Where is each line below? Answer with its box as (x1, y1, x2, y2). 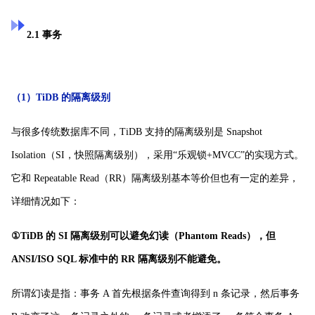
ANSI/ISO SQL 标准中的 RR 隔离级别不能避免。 (11, 253, 226, 264)
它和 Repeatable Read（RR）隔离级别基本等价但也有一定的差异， (11, 172, 299, 184)
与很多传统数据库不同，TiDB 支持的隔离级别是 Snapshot (11, 126, 262, 137)
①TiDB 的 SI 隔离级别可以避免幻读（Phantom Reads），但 (11, 230, 276, 241)
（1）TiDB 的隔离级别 (11, 91, 110, 103)
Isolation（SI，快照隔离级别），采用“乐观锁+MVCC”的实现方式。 (11, 149, 304, 160)
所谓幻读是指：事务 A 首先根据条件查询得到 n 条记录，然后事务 (11, 288, 300, 299)
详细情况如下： (11, 195, 80, 207)
